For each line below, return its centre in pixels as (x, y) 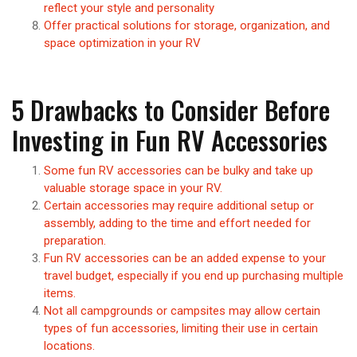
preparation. (75, 240)
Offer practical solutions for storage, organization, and (187, 25)
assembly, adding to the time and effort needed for (177, 223)
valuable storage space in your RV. (133, 188)
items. (60, 293)
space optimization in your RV (122, 43)
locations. (69, 345)
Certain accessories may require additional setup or (179, 205)
